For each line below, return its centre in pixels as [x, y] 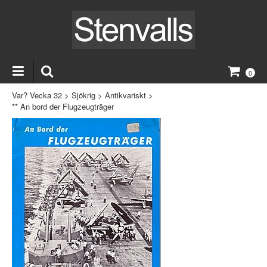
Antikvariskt [125, 95]
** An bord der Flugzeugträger [63, 106]
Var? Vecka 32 [37, 95]
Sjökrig [83, 95]
